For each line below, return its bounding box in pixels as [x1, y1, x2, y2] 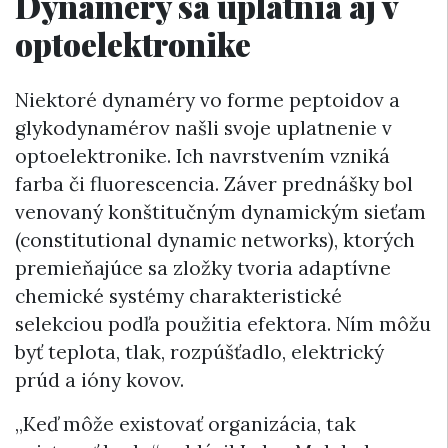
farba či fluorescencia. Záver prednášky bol [15, 171, 413, 196]
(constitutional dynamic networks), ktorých [15, 227, 415, 252]
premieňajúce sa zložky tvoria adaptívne [15, 255, 391, 280]
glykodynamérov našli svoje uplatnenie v [15, 115, 392, 140]
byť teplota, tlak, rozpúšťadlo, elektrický [15, 339, 384, 364]
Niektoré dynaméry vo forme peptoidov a [15, 87, 400, 112]
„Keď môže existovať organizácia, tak [15, 411, 356, 436]
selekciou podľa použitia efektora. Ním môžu [15, 311, 431, 336]
